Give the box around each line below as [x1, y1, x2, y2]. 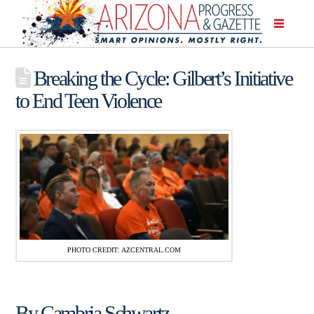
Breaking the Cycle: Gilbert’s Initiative [29, 66, 292, 90]
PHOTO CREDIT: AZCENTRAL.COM [67, 245, 182, 254]
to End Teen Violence [15, 88, 161, 112]
